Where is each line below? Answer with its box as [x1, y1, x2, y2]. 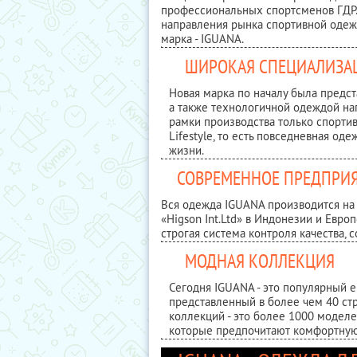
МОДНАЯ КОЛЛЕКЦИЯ [185, 249, 335, 273]
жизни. [169, 143, 204, 158]
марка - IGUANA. [161, 31, 244, 46]
